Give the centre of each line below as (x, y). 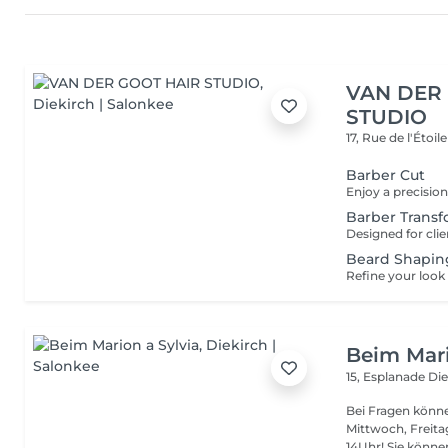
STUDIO (387, 117)
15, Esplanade (387, 376)
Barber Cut (386, 175)
